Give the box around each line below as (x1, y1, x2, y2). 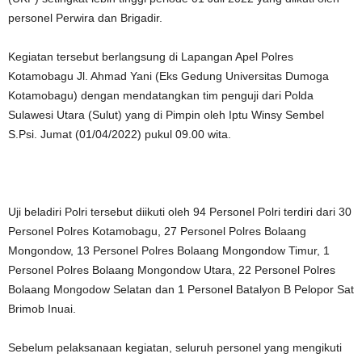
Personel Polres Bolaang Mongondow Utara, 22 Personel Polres (8, 263, 335, 276)
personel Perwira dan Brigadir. (8, 11, 162, 24)
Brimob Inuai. (8, 302, 76, 315)
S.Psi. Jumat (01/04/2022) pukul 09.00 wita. (8, 128, 231, 141)
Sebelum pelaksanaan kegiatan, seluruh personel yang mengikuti (8, 341, 342, 354)
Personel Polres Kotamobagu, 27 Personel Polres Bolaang (8, 225, 306, 238)
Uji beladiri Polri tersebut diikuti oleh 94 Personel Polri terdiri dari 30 (8, 205, 351, 218)
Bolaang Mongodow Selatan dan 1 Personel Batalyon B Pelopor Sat (8, 283, 354, 296)
